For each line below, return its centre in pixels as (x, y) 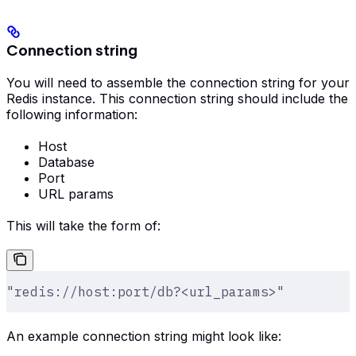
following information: (72, 114)
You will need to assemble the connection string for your (178, 82)
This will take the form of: (83, 225)
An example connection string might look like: (144, 336)
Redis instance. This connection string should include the (177, 98)
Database (66, 162)
